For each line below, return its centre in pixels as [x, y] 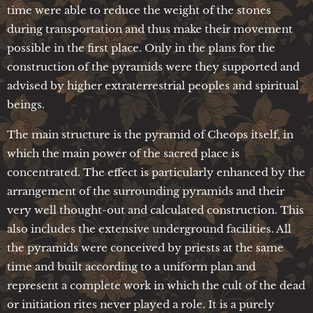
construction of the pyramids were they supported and [153, 66]
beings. [26, 104]
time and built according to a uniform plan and [131, 266]
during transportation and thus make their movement [150, 29]
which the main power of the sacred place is [123, 153]
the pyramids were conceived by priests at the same [145, 247]
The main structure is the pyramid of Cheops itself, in [150, 134]
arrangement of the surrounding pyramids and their [146, 191]
